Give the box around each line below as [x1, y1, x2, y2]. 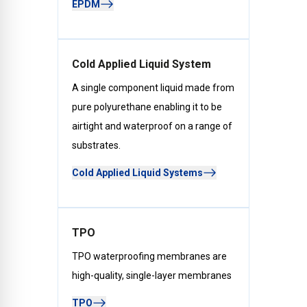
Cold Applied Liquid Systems [72, 167, 203, 178]
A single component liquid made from [72, 82, 234, 93]
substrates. [72, 139, 121, 151]
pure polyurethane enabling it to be [72, 101, 222, 112]
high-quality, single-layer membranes [72, 269, 232, 281]
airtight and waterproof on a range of [72, 120, 232, 132]
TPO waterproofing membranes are [72, 250, 227, 262]
